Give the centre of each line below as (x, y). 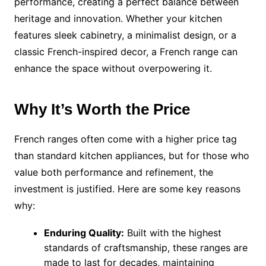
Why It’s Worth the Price (102, 110)
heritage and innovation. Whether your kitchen (118, 19)
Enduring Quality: (84, 233)
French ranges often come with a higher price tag (125, 139)
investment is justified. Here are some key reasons (127, 189)
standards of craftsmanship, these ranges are (145, 248)
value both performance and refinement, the (113, 172)
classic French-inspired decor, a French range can (126, 52)
